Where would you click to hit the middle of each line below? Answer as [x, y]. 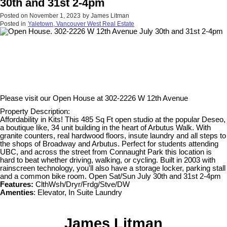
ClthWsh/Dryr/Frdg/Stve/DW [82, 185]
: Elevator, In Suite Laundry [78, 193]
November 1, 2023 [55, 16]
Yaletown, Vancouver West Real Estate [81, 24]
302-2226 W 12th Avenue [146, 99]
